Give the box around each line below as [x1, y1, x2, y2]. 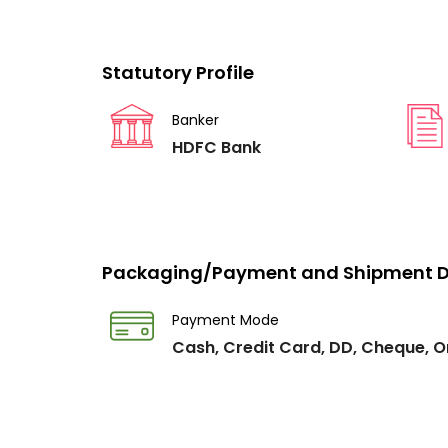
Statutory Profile [102, 60, 254, 85]
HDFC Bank [172, 136, 261, 159]
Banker [172, 110, 219, 130]
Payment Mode [172, 310, 279, 330]
